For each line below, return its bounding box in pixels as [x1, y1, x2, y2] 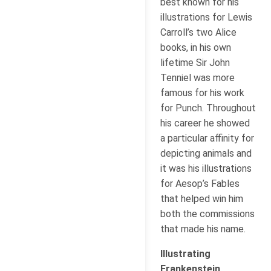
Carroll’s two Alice [160, 26, 237, 38]
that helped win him [160, 192, 243, 204]
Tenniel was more [160, 71, 235, 83]
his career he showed [160, 117, 250, 129]
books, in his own [160, 41, 231, 53]
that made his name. [160, 223, 246, 235]
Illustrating [160, 247, 211, 260]
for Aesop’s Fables [160, 177, 240, 189]
